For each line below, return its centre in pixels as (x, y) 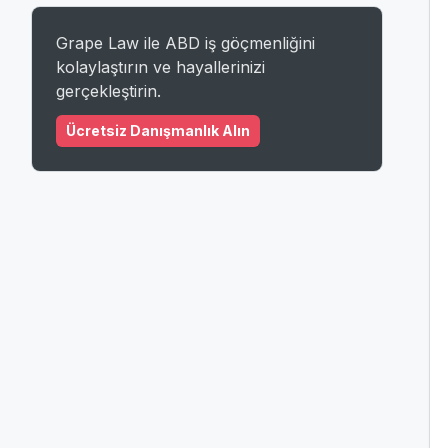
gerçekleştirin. (108, 91)
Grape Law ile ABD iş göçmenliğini (185, 43)
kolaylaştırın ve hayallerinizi (160, 67)
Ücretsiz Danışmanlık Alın (158, 130)
